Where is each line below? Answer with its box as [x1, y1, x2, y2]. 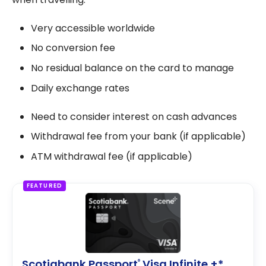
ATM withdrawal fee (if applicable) [31, 149, 192, 163]
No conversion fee [31, 41, 115, 55]
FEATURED [26, 182, 62, 190]
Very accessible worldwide [31, 21, 155, 35]
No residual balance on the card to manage [31, 61, 234, 75]
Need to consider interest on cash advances [31, 109, 237, 123]
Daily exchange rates [31, 81, 129, 95]
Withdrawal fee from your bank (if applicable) [31, 129, 246, 144]
